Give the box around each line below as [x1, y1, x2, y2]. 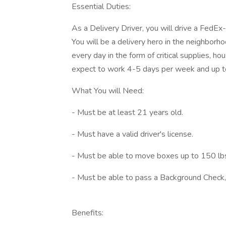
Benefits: [72, 207, 103, 218]
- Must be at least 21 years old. [72, 107, 183, 118]
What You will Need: [72, 85, 144, 96]
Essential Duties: [72, 1, 131, 12]
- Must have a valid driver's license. [72, 129, 193, 140]
